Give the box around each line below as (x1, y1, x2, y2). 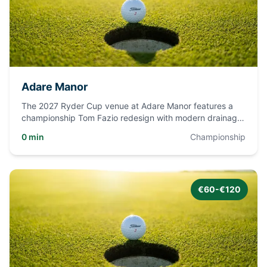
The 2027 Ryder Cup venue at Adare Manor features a (21, 101, 233, 111)
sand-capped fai (21, 125, 86, 135)
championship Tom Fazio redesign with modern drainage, (21, 113, 244, 123)
